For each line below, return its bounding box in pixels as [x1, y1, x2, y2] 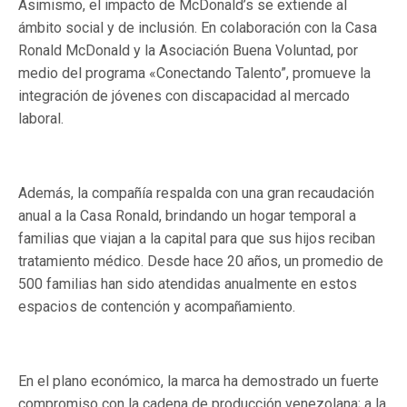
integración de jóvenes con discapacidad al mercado [18, 87, 350, 104]
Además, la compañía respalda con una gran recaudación [18, 184, 374, 202]
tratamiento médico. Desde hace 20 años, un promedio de [18, 253, 383, 270]
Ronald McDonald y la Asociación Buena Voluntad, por [18, 42, 358, 59]
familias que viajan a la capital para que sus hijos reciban [18, 230, 375, 247]
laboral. [18, 110, 64, 127]
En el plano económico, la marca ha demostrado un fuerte [18, 372, 379, 390]
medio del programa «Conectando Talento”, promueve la [18, 65, 371, 82]
